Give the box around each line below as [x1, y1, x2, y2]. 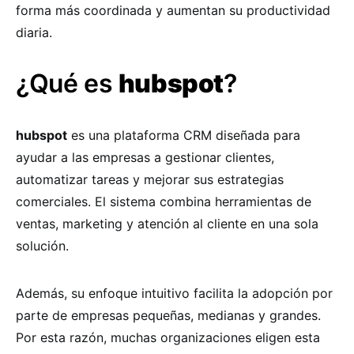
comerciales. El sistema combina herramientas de [16, 194, 311, 209]
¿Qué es [16, 68, 119, 99]
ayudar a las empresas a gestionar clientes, [16, 149, 274, 165]
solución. [16, 238, 69, 254]
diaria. [16, 24, 52, 40]
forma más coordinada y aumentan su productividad [16, 2, 330, 18]
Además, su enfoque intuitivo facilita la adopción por [16, 285, 333, 301]
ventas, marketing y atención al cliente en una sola [16, 216, 318, 232]
